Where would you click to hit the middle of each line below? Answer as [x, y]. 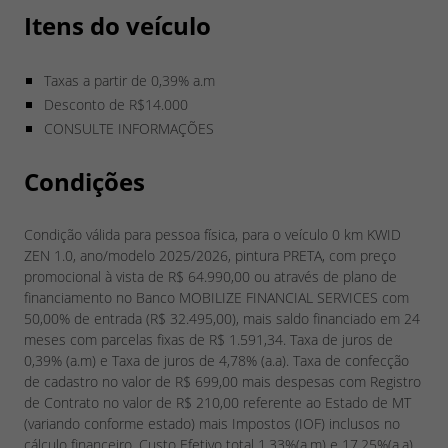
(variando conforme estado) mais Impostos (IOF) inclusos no [212, 423]
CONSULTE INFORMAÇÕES [129, 128]
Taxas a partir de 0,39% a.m [129, 80]
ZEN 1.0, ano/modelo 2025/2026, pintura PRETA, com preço [210, 255]
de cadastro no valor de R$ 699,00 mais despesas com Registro [222, 381]
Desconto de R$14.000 [116, 104]
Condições [84, 181]
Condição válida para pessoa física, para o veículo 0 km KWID [212, 234]
